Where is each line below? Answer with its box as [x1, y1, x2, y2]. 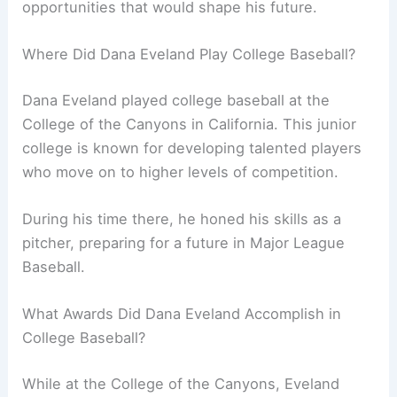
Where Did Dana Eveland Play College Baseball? [22, 45, 356, 64]
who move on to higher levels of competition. [22, 162, 339, 181]
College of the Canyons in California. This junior [22, 114, 357, 133]
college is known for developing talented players [22, 138, 362, 157]
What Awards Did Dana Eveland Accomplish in [22, 305, 342, 323]
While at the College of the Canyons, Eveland [22, 374, 340, 393]
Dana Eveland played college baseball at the [22, 90, 331, 109]
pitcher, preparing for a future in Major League [22, 233, 346, 252]
